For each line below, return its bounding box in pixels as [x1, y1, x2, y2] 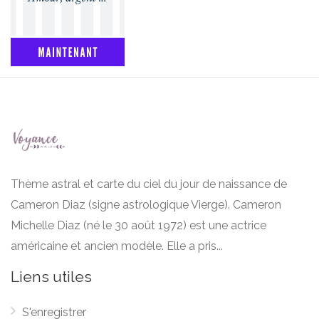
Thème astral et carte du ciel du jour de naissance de [11, 177, 287, 191]
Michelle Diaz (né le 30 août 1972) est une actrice [11, 219, 266, 232]
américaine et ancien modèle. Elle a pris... [11, 239, 223, 253]
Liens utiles [11, 268, 92, 286]
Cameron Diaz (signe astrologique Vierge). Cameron [11, 198, 281, 211]
